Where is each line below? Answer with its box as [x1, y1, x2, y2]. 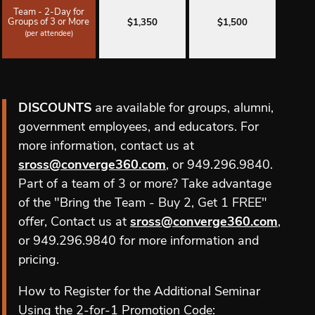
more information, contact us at [18, 139, 194, 153]
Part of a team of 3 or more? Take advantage [18, 177, 271, 191]
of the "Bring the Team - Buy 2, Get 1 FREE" [18, 196, 267, 210]
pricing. [18, 253, 59, 267]
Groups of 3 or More [8, 17, 90, 27]
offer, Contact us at [18, 215, 130, 229]
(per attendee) [24, 30, 73, 38]
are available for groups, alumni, [91, 101, 274, 115]
